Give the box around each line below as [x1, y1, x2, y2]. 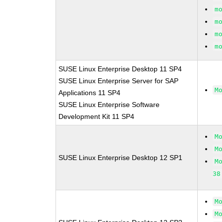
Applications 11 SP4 [58, 89, 121, 97]
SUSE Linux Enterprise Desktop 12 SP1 [58, 154, 183, 162]
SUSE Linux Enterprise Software [58, 101, 160, 109]
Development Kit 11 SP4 [58, 112, 135, 120]
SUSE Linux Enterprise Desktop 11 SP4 [58, 65, 182, 73]
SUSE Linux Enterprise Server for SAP [58, 77, 179, 85]
